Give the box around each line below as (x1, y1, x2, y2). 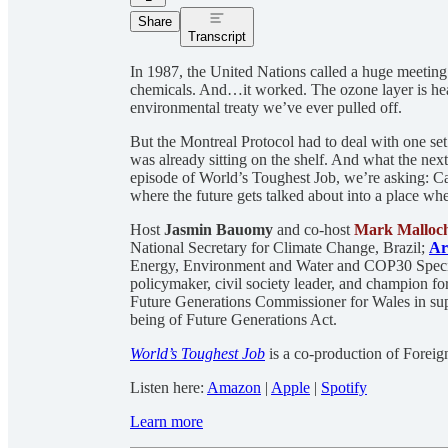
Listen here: (130, 378, 207, 396)
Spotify (321, 378, 367, 396)
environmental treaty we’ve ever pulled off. (130, 98, 402, 116)
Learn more (130, 412, 203, 430)
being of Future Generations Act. (130, 310, 341, 328)
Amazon (207, 378, 261, 396)
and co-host (273, 220, 354, 238)
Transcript (188, 28, 246, 44)
